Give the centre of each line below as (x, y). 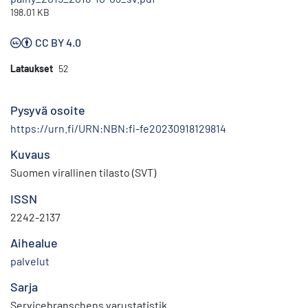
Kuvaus (30, 154)
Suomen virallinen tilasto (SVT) (83, 173)
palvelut (30, 261)
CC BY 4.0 (58, 43)
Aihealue (34, 243)
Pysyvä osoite (48, 110)
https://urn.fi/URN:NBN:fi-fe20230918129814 (118, 129)
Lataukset (32, 69)
